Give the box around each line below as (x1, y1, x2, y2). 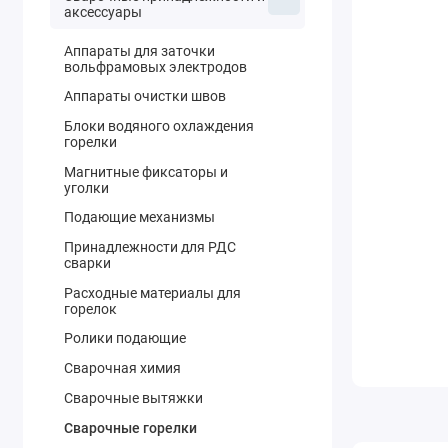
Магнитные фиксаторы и (63, 163, 228, 180)
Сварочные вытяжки (63, 389, 203, 406)
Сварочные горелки (63, 419, 197, 436)
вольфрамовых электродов (63, 58, 247, 75)
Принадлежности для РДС (63, 239, 236, 256)
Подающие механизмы (63, 209, 215, 226)
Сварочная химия (63, 360, 181, 377)
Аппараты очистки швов (63, 88, 226, 105)
